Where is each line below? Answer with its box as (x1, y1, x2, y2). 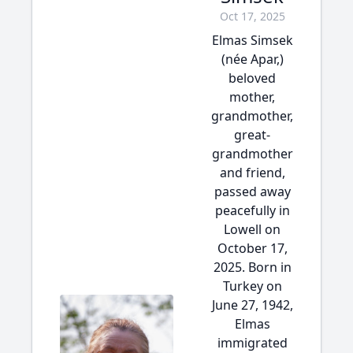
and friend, (219, 164, 285, 181)
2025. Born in (213, 258, 292, 276)
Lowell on (224, 221, 281, 238)
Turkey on (222, 277, 282, 295)
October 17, (217, 240, 288, 257)
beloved (229, 69, 276, 87)
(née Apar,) (221, 50, 284, 68)
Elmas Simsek (211, 32, 293, 49)
